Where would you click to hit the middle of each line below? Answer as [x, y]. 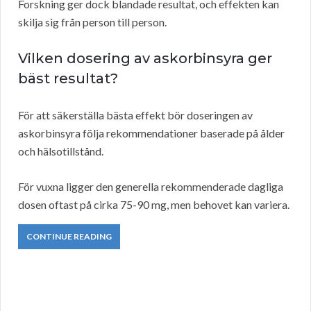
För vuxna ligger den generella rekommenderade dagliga [151, 187]
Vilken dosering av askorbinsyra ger [145, 59]
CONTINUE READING [69, 237]
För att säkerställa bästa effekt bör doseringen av [135, 115]
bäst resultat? [68, 79]
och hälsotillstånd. [61, 151]
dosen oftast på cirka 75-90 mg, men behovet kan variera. [154, 205]
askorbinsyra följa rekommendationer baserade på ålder [151, 133]
